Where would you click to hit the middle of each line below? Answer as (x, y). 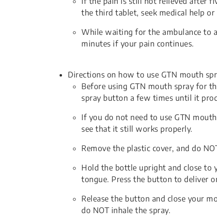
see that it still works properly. (137, 129)
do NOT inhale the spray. (126, 210)
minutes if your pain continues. (138, 44)
